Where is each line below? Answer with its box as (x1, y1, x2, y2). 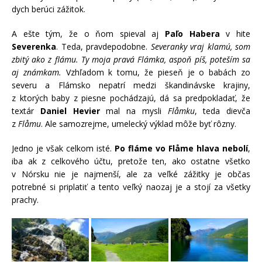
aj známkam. (12, 66, 61, 78)
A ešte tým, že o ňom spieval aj (12, 27, 166, 39)
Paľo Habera (165, 27, 220, 39)
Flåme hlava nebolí (168, 142, 248, 154)
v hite (219, 27, 251, 39)
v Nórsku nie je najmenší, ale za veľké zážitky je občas (12, 168, 250, 180)
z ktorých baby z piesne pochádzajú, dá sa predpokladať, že (12, 92, 250, 104)
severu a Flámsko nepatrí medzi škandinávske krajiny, (12, 79, 250, 91)
